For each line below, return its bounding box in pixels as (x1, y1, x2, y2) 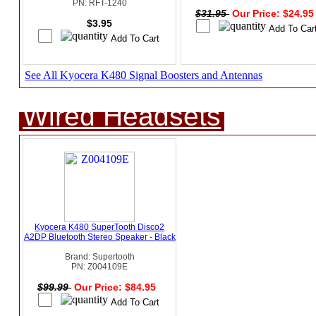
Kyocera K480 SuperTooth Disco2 (35, 222, 165, 233)
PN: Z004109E (71, 262, 128, 272)
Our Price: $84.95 (74, 281, 159, 293)
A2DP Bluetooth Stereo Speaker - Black (23, 232, 176, 243)
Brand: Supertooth (64, 252, 135, 262)
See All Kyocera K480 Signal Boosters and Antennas (25, 69, 263, 82)
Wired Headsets (23, 101, 221, 132)
